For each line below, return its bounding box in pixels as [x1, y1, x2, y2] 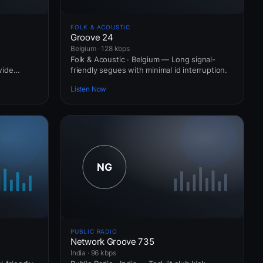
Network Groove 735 [70, 235, 154, 247]
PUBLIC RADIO [70, 227, 117, 235]
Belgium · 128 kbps [70, 43, 130, 53]
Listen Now [70, 85, 107, 94]
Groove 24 [70, 31, 113, 43]
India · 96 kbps [70, 248, 116, 257]
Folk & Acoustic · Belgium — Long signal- [70, 54, 215, 64]
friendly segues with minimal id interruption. [70, 65, 228, 75]
